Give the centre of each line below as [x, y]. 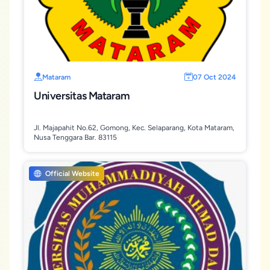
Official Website [71, 174]
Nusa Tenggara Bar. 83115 [75, 137]
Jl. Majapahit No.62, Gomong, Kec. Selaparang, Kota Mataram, [134, 128]
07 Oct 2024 [215, 77]
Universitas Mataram [82, 96]
